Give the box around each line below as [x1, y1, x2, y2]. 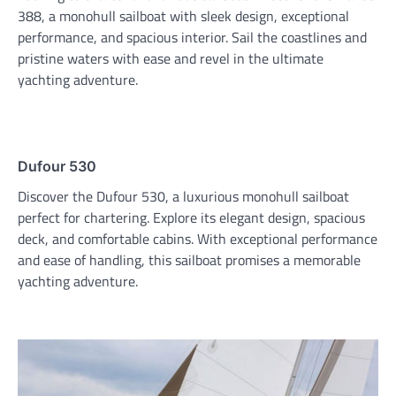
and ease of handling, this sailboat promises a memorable [18, 249, 361, 271]
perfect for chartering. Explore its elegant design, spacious [18, 207, 365, 229]
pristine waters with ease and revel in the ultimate [18, 48, 324, 70]
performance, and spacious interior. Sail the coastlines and [18, 27, 367, 49]
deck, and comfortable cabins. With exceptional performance [18, 228, 377, 250]
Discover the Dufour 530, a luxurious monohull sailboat [18, 186, 349, 208]
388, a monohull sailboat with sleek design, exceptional [18, 5, 349, 27]
